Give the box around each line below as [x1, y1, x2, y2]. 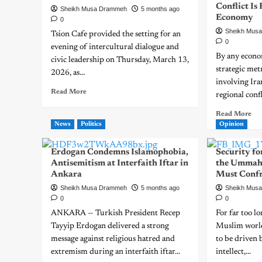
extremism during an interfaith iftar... [51, 248, 180, 256]
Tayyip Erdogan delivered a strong [51, 222, 169, 230]
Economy [216, 13, 254, 22]
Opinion [219, 121, 244, 127]
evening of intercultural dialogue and [51, 43, 179, 51]
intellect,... [216, 248, 251, 256]
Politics [81, 121, 102, 127]
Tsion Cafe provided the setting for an [51, 30, 181, 39]
